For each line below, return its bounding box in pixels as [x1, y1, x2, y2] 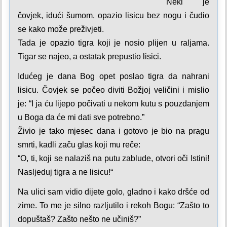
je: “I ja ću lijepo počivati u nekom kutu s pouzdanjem [18, 99, 209, 108]
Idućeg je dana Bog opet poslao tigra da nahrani [18, 72, 209, 81]
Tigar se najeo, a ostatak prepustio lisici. [18, 52, 162, 61]
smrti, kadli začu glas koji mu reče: [18, 140, 141, 149]
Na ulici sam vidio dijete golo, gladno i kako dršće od [18, 187, 209, 196]
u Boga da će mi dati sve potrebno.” [18, 113, 145, 122]
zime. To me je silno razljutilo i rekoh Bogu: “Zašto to [18, 201, 209, 210]
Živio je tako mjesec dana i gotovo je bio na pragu [18, 127, 209, 135]
